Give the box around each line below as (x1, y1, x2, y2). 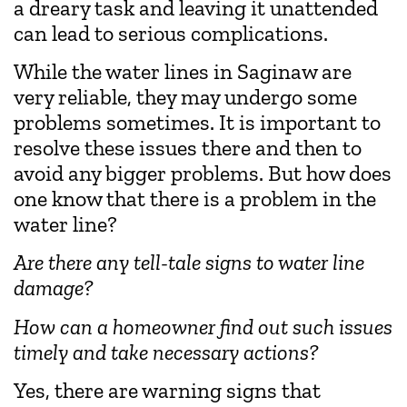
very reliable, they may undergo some (14, 84, 357, 111)
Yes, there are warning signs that (14, 377, 321, 404)
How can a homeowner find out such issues (14, 313, 392, 340)
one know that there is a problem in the (14, 185, 376, 213)
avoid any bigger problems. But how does (14, 160, 392, 187)
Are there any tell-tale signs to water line (14, 249, 364, 276)
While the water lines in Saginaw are (14, 58, 352, 85)
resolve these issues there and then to (14, 134, 362, 162)
